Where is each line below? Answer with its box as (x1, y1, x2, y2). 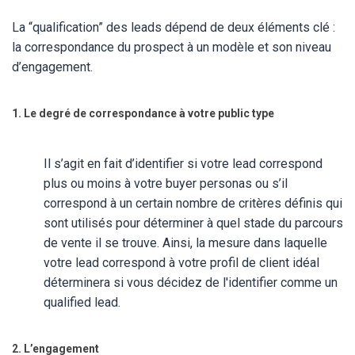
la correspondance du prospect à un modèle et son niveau (12, 40, 331, 55)
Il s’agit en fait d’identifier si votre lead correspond (44, 156, 323, 171)
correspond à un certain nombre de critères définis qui (44, 196, 342, 211)
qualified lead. (44, 295, 124, 310)
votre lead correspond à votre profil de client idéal (44, 255, 319, 270)
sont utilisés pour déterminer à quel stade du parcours (44, 216, 343, 231)
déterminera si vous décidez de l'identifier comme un (44, 275, 338, 290)
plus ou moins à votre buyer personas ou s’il (44, 176, 288, 191)
